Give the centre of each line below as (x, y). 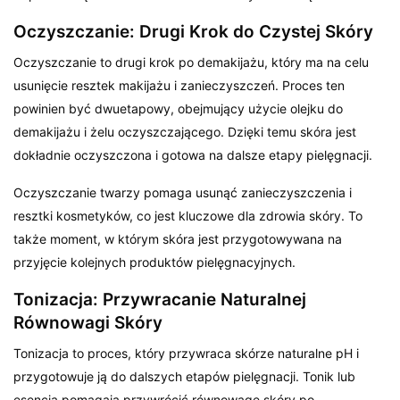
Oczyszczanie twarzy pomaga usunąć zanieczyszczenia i (183, 192)
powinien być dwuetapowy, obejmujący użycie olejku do (179, 108)
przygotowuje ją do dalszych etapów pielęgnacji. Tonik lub (185, 376)
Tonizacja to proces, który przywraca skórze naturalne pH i (187, 353)
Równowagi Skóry (88, 322)
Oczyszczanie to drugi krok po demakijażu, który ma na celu (192, 62)
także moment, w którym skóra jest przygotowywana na (178, 238)
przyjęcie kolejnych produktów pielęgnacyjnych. (155, 262)
